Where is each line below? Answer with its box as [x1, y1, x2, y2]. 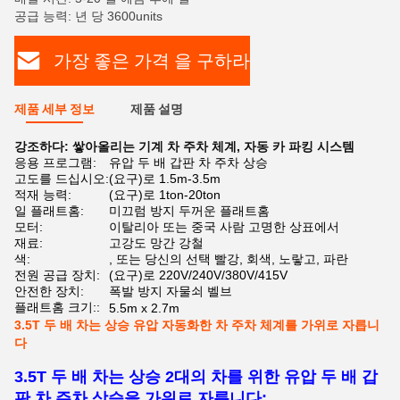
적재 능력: [14, 187, 71, 202]
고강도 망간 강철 [109, 236, 204, 250]
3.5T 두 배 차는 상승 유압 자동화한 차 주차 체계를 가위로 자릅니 [14, 318, 379, 332]
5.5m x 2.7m [109, 301, 179, 315]
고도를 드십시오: [14, 171, 109, 186]
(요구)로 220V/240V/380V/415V [109, 268, 287, 282]
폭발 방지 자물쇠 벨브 [109, 284, 232, 298]
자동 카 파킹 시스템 [244, 139, 354, 154]
